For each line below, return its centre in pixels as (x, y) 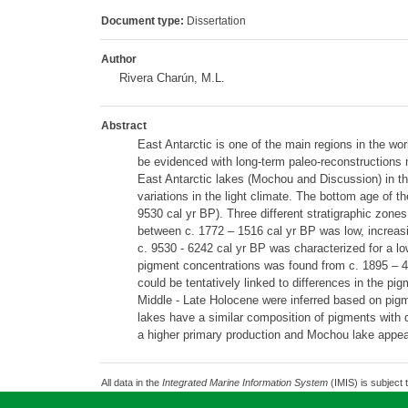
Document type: (142, 21)
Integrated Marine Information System (245, 382)
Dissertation (214, 21)
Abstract (123, 126)
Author (118, 59)
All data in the (131, 382)
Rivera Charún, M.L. (172, 78)
